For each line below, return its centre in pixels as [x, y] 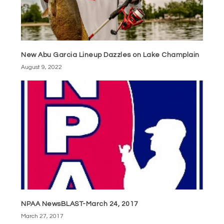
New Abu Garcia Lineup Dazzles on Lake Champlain [110, 55]
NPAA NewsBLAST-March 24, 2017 [80, 204]
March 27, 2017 [42, 216]
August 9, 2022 [42, 67]
